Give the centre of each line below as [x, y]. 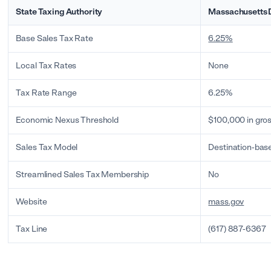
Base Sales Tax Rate [54, 38]
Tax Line [32, 229]
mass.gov [226, 202]
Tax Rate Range [46, 93]
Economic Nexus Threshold [67, 120]
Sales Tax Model [47, 147]
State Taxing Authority [59, 12]
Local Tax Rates [46, 66]
